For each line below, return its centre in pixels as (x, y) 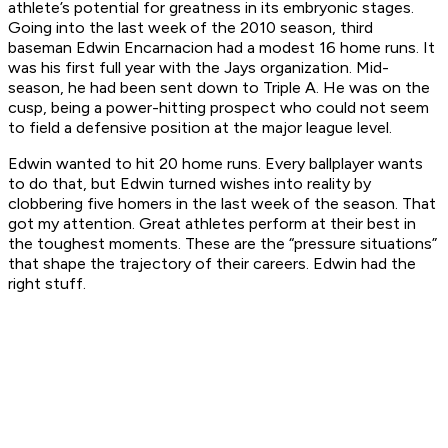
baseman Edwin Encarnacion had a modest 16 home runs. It (221, 48)
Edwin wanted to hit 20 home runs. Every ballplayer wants (215, 164)
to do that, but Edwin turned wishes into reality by (189, 184)
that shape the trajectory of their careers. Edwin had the (212, 264)
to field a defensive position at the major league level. (200, 128)
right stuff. (47, 284)
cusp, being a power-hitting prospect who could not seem (218, 108)
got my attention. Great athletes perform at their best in (212, 224)
